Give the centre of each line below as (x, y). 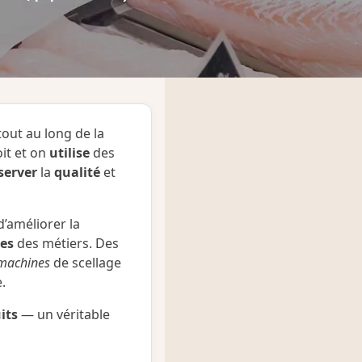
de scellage (86, 263)
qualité (77, 173)
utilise (69, 153)
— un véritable (64, 315)
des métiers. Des (66, 244)
